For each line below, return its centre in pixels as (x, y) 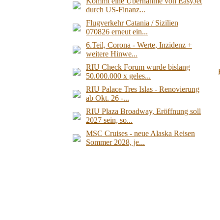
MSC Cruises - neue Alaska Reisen (140, 133)
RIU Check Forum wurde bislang (138, 67)
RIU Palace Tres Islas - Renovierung (143, 89)
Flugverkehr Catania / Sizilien (132, 23)
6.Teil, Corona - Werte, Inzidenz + (139, 45)
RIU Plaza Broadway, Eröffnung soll (143, 111)
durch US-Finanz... (116, 9)
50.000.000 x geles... (118, 76)
